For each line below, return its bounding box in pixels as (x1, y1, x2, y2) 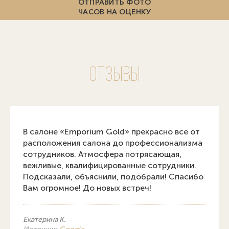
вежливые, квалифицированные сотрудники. (23, 160, 196, 170)
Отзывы (89, 65, 140, 86)
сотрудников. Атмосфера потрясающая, (23, 149, 181, 159)
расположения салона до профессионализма (23, 138, 202, 148)
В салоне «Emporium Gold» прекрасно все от (23, 126, 200, 136)
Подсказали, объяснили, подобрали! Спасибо (23, 171, 203, 181)
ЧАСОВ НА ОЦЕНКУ (78, 7, 151, 16)
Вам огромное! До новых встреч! (23, 182, 151, 193)
